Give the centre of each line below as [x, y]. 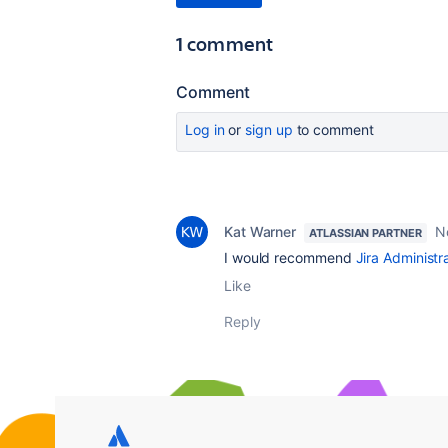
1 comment [225, 43]
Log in [205, 129]
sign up [269, 129]
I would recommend [290, 257]
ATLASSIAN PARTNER [365, 233]
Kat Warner [260, 231]
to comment [333, 129]
